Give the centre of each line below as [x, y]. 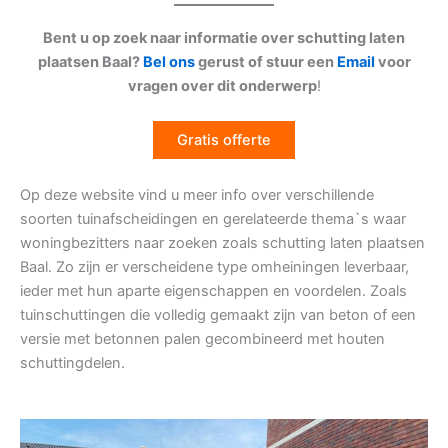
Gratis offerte [224, 140]
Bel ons [168, 62]
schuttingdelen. [72, 362]
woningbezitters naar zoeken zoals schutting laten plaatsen [222, 242]
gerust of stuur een [265, 62]
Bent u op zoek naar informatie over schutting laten [224, 38]
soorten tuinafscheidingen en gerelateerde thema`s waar [213, 218]
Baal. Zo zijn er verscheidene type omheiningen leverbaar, [214, 266]
